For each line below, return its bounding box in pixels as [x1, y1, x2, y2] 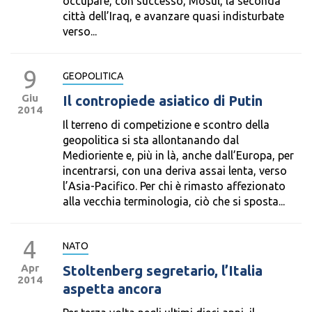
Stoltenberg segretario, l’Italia [63, 263, 263, 279]
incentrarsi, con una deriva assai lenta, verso [63, 164, 287, 177]
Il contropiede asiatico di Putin [63, 93, 263, 109]
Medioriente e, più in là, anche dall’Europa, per [63, 149, 294, 162]
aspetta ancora [63, 281, 162, 297]
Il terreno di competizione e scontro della [63, 118, 270, 131]
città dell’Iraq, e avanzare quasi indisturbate [63, 10, 284, 22]
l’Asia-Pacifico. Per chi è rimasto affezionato [63, 180, 286, 192]
